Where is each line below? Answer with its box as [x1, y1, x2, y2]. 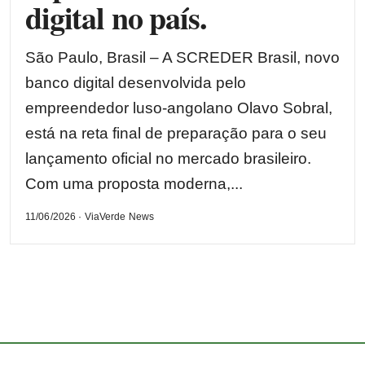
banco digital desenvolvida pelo [25, 73, 246, 91]
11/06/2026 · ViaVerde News [25, 210, 155, 222]
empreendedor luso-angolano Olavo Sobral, [25, 99, 332, 117]
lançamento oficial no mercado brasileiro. [25, 149, 311, 167]
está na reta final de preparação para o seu [25, 124, 327, 142]
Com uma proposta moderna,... [25, 174, 243, 192]
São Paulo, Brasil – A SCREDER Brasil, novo [25, 48, 340, 66]
